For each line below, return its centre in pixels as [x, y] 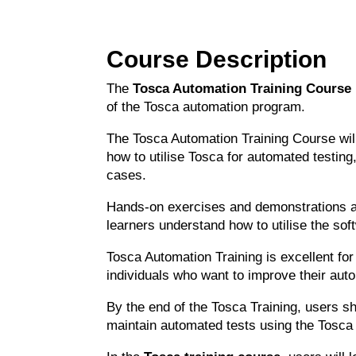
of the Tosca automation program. [206, 106]
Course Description [217, 59]
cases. [127, 175]
